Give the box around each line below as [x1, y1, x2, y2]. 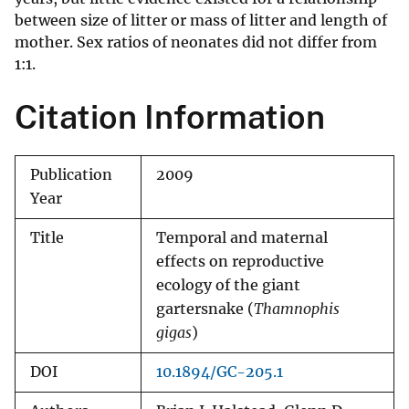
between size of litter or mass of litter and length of [15, 11, 387, 30]
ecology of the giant [156, 277, 300, 295]
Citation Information [15, 98, 325, 137]
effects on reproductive [156, 253, 324, 271]
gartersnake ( [156, 300, 254, 319]
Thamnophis [254, 300, 340, 319]
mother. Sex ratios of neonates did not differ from [15, 33, 377, 52]
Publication [30, 166, 112, 184]
